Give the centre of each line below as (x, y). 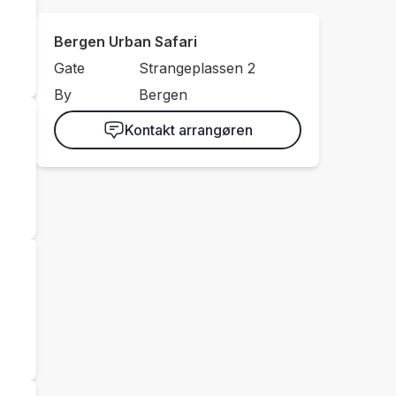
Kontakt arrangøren (188, 130)
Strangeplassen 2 (197, 68)
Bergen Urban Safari (126, 42)
